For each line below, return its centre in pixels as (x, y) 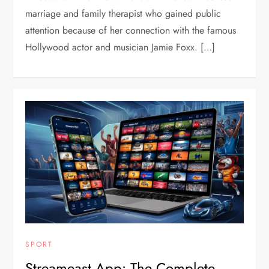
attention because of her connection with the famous (131, 30)
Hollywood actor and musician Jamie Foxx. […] (120, 47)
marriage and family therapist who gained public (123, 13)
